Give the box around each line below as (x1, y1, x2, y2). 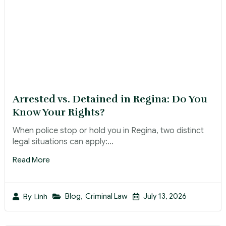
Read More (13, 155, 50, 165)
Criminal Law (85, 192, 128, 201)
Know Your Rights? (13, 106, 104, 119)
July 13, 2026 (143, 192, 187, 201)
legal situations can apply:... (13, 137, 114, 147)
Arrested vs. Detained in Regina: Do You (13, 93, 207, 106)
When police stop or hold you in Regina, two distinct (13, 126, 204, 136)
